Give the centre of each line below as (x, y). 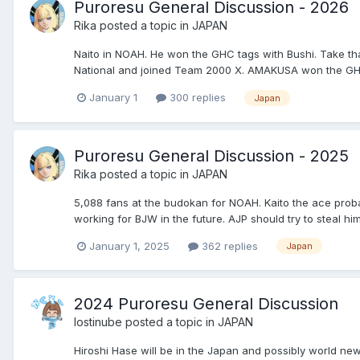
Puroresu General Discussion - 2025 (211, 155)
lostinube (98, 322)
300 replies (196, 97)
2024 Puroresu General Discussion (206, 304)
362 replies (228, 245)
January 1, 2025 (129, 245)
